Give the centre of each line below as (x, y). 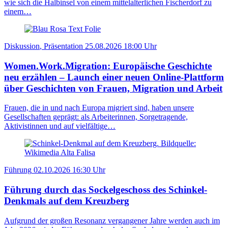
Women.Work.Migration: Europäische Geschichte (108, 66)
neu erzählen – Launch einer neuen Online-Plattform (114, 77)
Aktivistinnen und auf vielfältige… (60, 126)
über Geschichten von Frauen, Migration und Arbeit (113, 88)
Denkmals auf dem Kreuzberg (67, 201)
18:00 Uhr (140, 46)
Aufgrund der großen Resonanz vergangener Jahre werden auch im (112, 220)
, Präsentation (61, 46)
